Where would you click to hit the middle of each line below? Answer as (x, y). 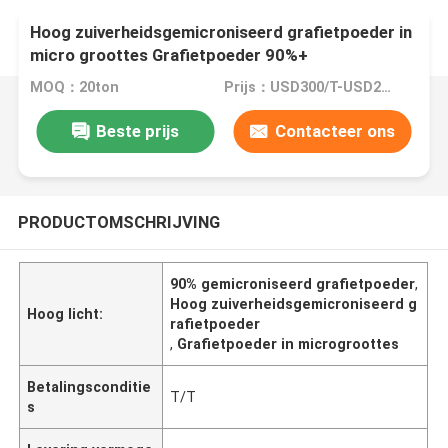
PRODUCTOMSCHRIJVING (118, 221)
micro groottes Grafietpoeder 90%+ (169, 55)
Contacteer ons (334, 130)
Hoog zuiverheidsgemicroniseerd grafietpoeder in (221, 32)
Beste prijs (137, 130)
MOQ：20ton (75, 87)
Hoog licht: (65, 313)
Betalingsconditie (89, 386)
